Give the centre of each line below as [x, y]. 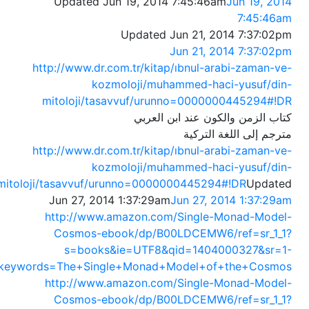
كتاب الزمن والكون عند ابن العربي [213, 118]
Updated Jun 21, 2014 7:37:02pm [206, 35]
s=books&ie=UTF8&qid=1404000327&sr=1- [178, 250]
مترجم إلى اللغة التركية [238, 134]
